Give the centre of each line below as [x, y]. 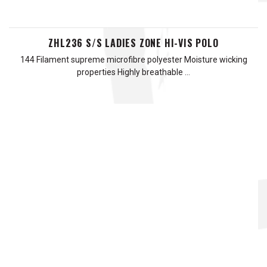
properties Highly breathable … [133, 72]
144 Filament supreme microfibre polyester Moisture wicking [133, 60]
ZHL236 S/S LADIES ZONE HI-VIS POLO [133, 43]
